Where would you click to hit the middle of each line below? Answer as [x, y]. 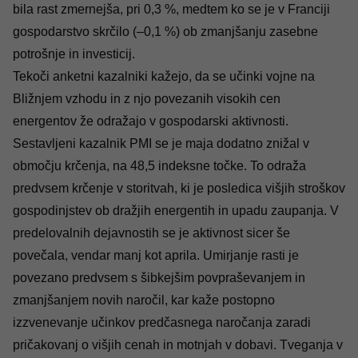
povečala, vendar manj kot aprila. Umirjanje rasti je [156, 255]
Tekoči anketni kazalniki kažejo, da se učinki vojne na [164, 76]
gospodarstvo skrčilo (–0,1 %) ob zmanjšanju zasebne [165, 31]
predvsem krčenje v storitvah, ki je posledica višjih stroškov [179, 188]
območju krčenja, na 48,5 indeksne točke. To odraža [159, 165]
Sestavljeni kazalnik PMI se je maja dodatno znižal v [161, 143]
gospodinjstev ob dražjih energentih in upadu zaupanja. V [176, 210]
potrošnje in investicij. [74, 54]
